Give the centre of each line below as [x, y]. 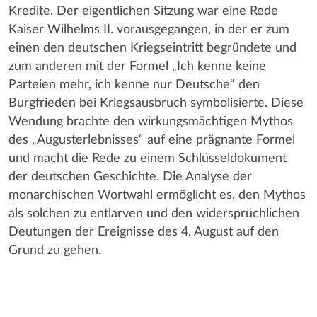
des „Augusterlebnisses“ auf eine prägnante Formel [152, 140]
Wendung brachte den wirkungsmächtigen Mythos [151, 121]
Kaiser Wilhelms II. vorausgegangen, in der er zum [149, 29]
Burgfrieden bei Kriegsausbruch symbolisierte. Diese [156, 103]
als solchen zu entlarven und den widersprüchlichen [154, 213]
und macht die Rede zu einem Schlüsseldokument [148, 158]
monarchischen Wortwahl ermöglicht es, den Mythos [157, 195]
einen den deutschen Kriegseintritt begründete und [152, 48]
